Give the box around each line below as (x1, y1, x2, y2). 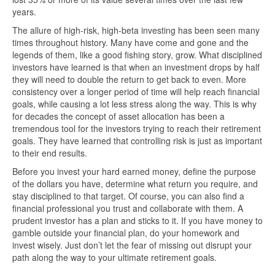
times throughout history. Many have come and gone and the (12, 36, 249, 49)
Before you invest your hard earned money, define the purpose (12, 165, 256, 178)
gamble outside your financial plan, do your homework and (12, 227, 239, 239)
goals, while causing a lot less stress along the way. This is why (12, 98, 257, 110)
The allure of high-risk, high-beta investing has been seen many (12, 24, 260, 37)
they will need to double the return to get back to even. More (12, 73, 246, 86)
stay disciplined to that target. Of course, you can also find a (12, 190, 244, 203)
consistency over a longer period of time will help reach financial (12, 85, 260, 98)
